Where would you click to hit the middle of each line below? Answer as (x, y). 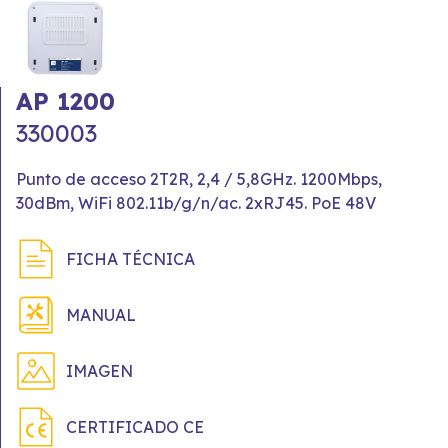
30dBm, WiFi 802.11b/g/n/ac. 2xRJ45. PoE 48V (196, 203)
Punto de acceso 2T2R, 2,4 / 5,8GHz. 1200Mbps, (199, 179)
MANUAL (101, 315)
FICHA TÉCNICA (130, 259)
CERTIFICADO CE (135, 427)
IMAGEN (99, 371)
